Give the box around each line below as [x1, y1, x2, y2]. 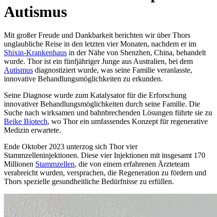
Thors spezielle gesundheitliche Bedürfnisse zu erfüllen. [4, 177, 174, 186]
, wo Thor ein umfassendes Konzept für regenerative [47, 117, 208, 126]
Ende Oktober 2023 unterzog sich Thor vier [4, 142, 138, 151]
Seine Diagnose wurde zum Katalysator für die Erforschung [4, 91, 186, 100]
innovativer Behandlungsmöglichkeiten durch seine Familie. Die [4, 100, 200, 108]
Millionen [4, 160, 35, 169]
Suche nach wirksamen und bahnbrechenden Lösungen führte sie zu [4, 108, 212, 117]
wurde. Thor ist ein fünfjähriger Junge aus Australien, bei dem [4, 57, 193, 66]
